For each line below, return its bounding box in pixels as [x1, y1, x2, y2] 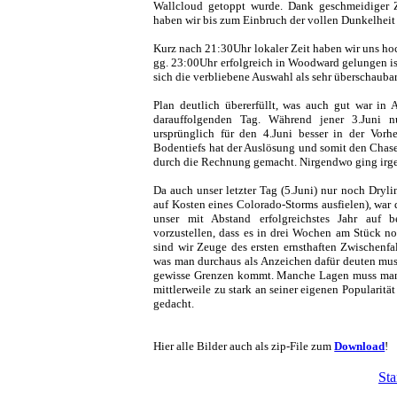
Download [334, 339, 385, 353]
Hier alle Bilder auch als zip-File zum [153, 339, 335, 353]
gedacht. [153, 297, 195, 310]
